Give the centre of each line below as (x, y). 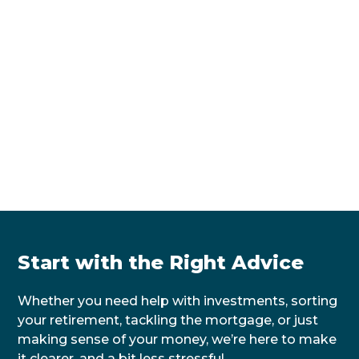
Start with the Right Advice (161, 262)
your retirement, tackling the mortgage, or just (168, 320)
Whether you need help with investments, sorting (178, 301)
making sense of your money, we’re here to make (177, 339)
